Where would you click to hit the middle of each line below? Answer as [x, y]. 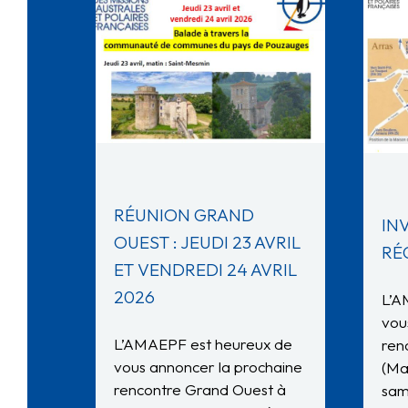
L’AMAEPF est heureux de [203, 344]
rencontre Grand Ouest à [200, 390]
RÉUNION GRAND [184, 215]
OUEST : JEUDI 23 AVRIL [207, 243]
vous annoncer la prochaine [208, 367]
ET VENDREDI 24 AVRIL [205, 270]
